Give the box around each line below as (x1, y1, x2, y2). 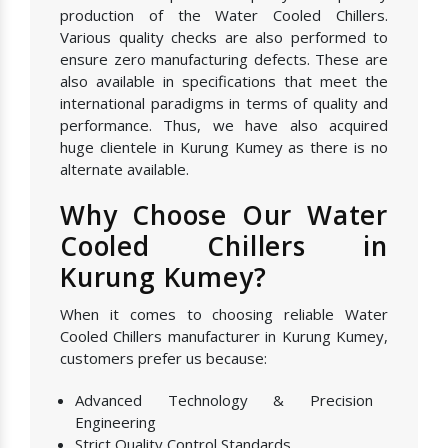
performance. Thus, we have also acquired (60, 115, 388, 136)
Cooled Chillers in (60, 228, 388, 265)
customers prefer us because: (60, 348, 267, 369)
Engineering (75, 412, 156, 433)
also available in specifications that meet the (60, 71, 388, 92)
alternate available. (60, 159, 189, 180)
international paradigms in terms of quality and (60, 93, 388, 114)
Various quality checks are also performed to (60, 27, 388, 48)
